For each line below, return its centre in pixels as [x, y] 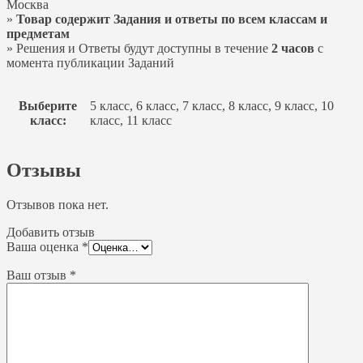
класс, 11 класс [131, 120]
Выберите [48, 105]
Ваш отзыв [38, 275]
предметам [38, 33]
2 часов [293, 48]
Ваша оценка [44, 246]
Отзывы [44, 170]
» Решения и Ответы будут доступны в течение [139, 48]
